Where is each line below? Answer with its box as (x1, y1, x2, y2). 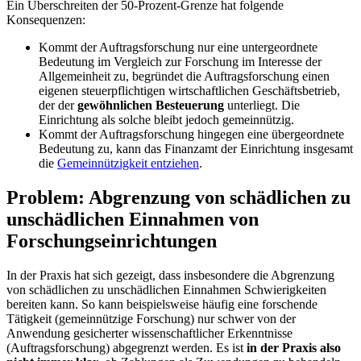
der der (39, 98, 77, 112)
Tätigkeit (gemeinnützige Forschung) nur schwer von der (6, 311, 296, 326)
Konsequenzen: (6, 12, 89, 27)
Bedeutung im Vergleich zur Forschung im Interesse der (39, 54, 322, 68)
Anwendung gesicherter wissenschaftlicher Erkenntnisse (6, 326, 293, 340)
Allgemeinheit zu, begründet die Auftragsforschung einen (39, 68, 330, 83)
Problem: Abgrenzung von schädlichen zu (6, 186, 351, 208)
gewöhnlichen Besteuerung (77, 98, 224, 112)
